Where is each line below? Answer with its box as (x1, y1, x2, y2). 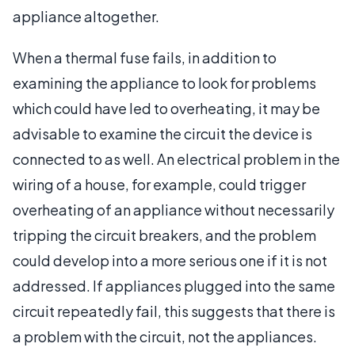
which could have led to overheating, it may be (13, 99, 320, 117)
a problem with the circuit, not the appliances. (13, 327, 317, 345)
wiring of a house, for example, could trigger (13, 175, 306, 193)
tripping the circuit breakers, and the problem (13, 226, 316, 244)
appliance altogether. (13, 7, 159, 25)
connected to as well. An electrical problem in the (13, 150, 340, 168)
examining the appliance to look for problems (13, 74, 316, 92)
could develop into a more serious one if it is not (13, 251, 327, 269)
